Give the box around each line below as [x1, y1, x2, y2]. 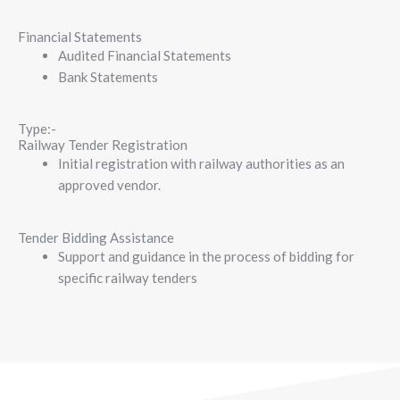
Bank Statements [58, 68, 158, 85]
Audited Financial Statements [58, 46, 231, 63]
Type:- [18, 121, 56, 137]
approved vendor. [58, 177, 161, 194]
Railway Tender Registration [18, 137, 187, 154]
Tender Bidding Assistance [18, 229, 174, 246]
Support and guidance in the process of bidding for [58, 247, 354, 264]
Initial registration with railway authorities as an [58, 155, 345, 172]
